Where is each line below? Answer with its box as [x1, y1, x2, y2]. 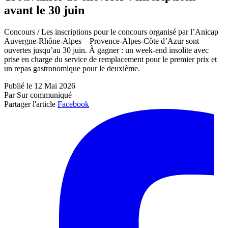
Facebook [58, 100, 89, 109]
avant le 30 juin [4, 4, 84, 17]
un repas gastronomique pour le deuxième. [4, 64, 140, 73]
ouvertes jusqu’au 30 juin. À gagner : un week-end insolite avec [4, 46, 209, 55]
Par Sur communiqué [4, 91, 72, 100]
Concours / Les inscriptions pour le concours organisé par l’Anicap [4, 27, 218, 37]
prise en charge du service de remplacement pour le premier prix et [4, 55, 217, 64]
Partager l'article [4, 100, 55, 109]
